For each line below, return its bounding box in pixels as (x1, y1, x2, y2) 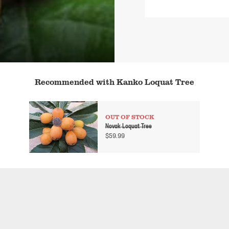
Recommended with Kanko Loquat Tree (35, 76, 194, 88)
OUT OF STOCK (105, 112, 154, 122)
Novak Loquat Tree (105, 123, 152, 130)
